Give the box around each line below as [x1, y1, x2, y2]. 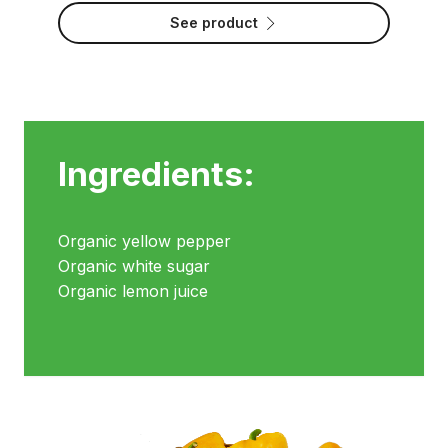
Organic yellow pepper [57, 230, 231, 251]
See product [170, 14, 259, 32]
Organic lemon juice [57, 280, 208, 301]
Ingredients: [57, 153, 255, 194]
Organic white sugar [57, 255, 210, 276]
